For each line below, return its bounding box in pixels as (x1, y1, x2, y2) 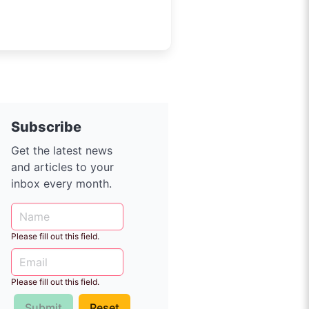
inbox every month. (11, 177, 112, 191)
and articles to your (11, 160, 114, 175)
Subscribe (11, 119, 81, 135)
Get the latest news (11, 143, 112, 158)
